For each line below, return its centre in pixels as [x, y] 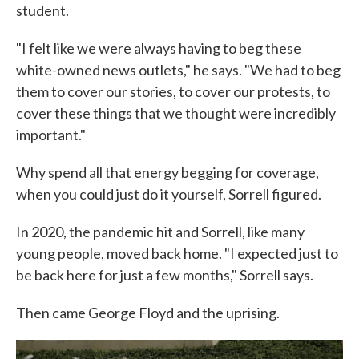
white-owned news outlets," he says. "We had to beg [178, 70]
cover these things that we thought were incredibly [176, 113]
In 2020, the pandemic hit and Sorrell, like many [160, 232]
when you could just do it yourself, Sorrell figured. [169, 194]
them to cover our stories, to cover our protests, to [173, 92]
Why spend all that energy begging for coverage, [167, 173]
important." [51, 135]
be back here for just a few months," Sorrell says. [165, 275]
